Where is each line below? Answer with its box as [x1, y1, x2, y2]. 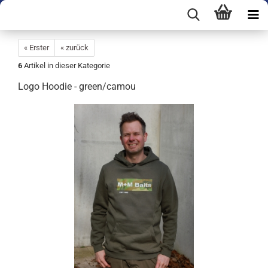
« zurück [60, 43, 89, 52]
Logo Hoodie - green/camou [18, 81, 136, 92]
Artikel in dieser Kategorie [22, 61, 110, 70]
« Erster [24, 43, 49, 52]
